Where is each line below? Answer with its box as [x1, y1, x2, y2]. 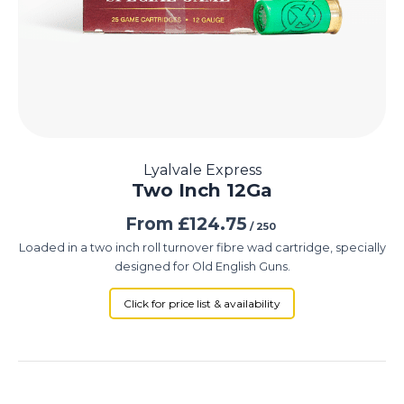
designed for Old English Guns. [114, 259, 290, 273]
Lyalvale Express [142, 161, 262, 179]
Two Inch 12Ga [132, 178, 272, 201]
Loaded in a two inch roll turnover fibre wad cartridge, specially [18, 240, 386, 254]
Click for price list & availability [124, 296, 280, 310]
